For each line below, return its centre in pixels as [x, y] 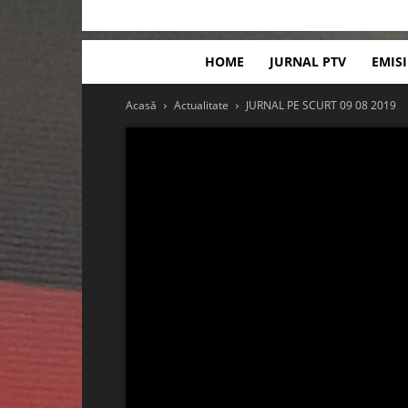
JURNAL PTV [308, 61]
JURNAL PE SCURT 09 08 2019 [321, 105]
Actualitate [201, 105]
